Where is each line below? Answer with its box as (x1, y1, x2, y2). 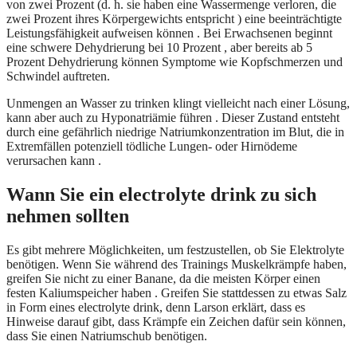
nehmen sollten (6, 205, 129, 226)
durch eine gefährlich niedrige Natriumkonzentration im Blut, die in (6, 125, 344, 139)
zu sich (256, 183, 316, 205)
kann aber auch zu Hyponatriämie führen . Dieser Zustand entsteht (6, 111, 339, 125)
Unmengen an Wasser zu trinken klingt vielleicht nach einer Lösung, (6, 96, 350, 111)
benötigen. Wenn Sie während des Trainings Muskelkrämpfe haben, (6, 257, 347, 271)
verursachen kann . (6, 154, 101, 168)
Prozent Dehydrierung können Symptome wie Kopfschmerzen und (6, 55, 343, 69)
